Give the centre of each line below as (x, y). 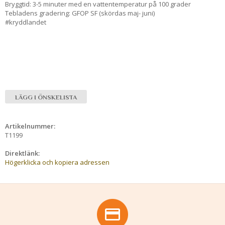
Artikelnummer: (30, 126)
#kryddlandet (26, 22)
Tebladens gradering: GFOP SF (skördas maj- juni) (80, 13)
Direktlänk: (22, 153)
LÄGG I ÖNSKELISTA (46, 97)
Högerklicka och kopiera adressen (57, 162)
